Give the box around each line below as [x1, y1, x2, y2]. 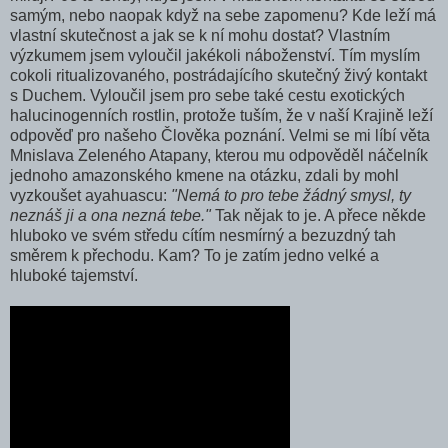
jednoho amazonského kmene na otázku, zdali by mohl [10, 167, 399, 185]
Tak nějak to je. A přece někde [211, 207, 426, 225]
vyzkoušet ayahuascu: [10, 187, 171, 205]
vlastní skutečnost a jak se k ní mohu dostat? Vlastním [10, 27, 390, 45]
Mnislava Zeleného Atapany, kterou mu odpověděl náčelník [10, 147, 428, 165]
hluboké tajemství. [10, 267, 138, 285]
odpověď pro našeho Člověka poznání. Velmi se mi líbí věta [10, 127, 430, 145]
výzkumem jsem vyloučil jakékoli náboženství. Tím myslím [10, 47, 420, 65]
